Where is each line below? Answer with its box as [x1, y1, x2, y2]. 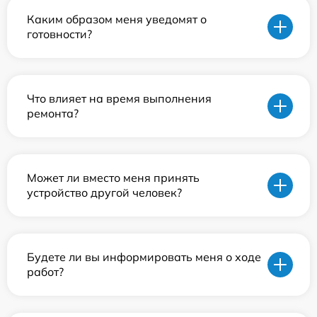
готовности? [27, 26, 92, 41]
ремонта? [27, 105, 79, 120]
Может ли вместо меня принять [27, 170, 200, 185]
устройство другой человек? [27, 185, 182, 200]
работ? [27, 264, 64, 279]
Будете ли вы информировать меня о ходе [27, 249, 261, 264]
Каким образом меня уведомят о [27, 11, 207, 26]
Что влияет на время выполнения [27, 91, 212, 105]
